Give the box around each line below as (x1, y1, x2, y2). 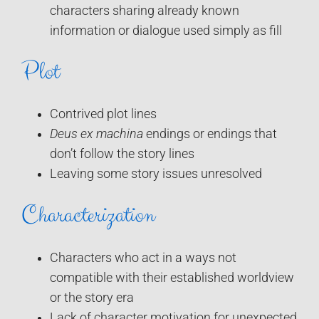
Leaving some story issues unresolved (50, 167, 262, 182)
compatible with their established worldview (50, 270, 294, 285)
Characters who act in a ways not (50, 250, 236, 265)
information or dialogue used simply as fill (50, 23, 282, 38)
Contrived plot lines (50, 107, 157, 122)
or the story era (50, 290, 134, 305)
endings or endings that (143, 127, 277, 142)
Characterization (21, 198, 155, 232)
